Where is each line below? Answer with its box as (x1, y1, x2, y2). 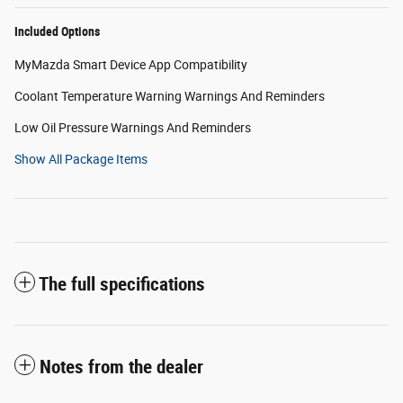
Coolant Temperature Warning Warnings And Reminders (14, 89, 325, 104)
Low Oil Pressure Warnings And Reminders (14, 121, 251, 136)
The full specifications (39, 273, 205, 296)
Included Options (14, 24, 100, 40)
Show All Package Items (14, 152, 148, 167)
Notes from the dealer (40, 356, 203, 379)
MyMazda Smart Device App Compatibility (14, 58, 247, 73)
